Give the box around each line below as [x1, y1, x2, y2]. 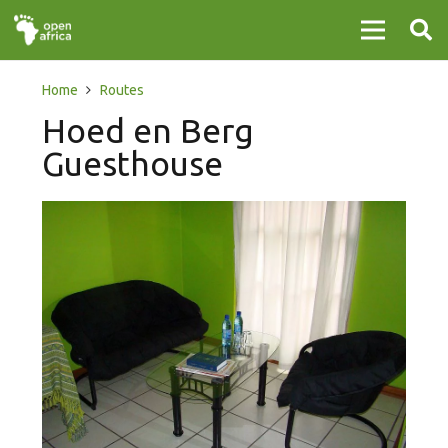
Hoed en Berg [42, 112, 254, 149]
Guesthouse [42, 145, 223, 182]
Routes [99, 82, 144, 98]
